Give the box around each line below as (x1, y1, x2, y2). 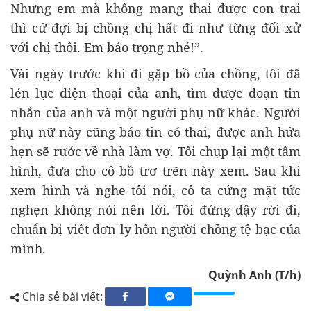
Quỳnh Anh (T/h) (208, 267, 301, 283)
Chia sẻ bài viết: (19, 288, 103, 304)
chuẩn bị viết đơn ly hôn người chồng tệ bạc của (10, 220, 301, 237)
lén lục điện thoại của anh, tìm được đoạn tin (10, 84, 301, 101)
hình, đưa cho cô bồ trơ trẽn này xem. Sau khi (10, 162, 301, 179)
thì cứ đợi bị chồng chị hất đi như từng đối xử (10, 19, 301, 36)
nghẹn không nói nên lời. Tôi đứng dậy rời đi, (10, 201, 301, 218)
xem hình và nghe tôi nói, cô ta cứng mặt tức (10, 181, 301, 199)
